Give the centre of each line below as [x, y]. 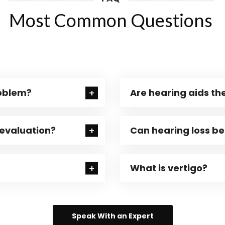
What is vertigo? [169, 168]
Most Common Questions [110, 20]
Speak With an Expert [113, 216]
